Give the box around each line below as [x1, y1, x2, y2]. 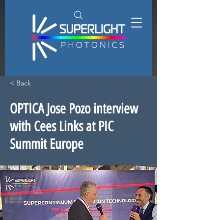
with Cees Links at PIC [10, 118, 113, 135]
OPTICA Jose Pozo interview [10, 100, 138, 117]
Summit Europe [10, 136, 83, 152]
